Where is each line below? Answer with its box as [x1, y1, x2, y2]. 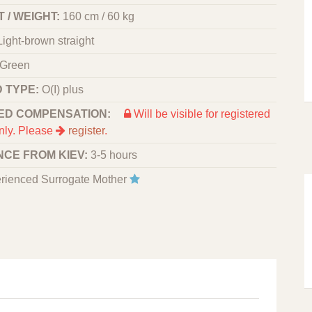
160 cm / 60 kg [63, 10, 134, 22]
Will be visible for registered [131, 108, 270, 120]
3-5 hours [91, 149, 137, 161]
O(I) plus [42, 84, 84, 95]
